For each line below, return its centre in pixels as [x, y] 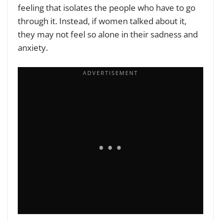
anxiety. [34, 48]
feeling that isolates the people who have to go [107, 8]
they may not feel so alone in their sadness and [108, 35]
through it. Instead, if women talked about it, [102, 21]
